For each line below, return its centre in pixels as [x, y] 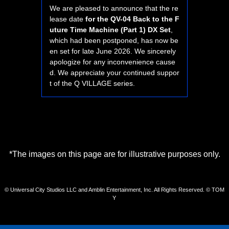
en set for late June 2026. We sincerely [112, 51]
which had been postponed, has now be [114, 41]
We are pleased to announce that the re [114, 8]
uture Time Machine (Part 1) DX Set [110, 30]
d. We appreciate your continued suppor [114, 73]
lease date [67, 19]
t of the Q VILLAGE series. [92, 84]
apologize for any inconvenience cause [112, 62]
